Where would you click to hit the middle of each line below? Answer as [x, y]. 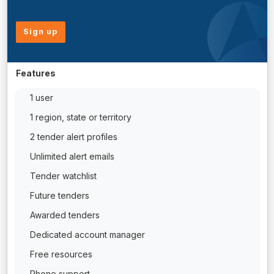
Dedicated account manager [87, 235]
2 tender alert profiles [73, 137]
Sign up [40, 32]
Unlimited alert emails [72, 157]
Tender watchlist [63, 176]
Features [35, 73]
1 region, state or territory [80, 117]
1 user [41, 98]
